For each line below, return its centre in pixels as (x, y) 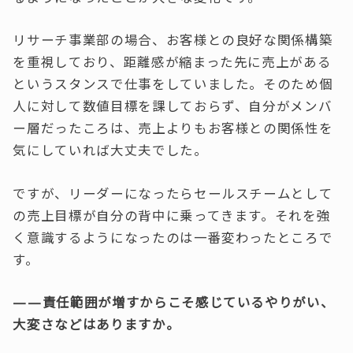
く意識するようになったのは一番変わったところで (173, 237)
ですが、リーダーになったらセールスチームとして (173, 193)
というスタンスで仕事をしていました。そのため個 (173, 84)
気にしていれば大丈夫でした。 (110, 150)
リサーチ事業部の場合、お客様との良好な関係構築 (173, 40)
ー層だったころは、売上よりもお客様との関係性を (173, 128)
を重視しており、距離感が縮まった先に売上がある (172, 62)
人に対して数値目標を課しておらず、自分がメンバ (173, 106)
